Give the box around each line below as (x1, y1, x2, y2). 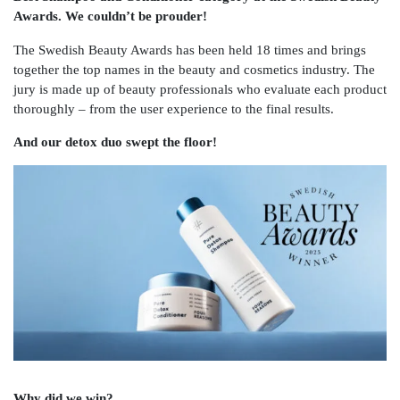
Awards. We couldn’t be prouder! (13, 8, 207, 24)
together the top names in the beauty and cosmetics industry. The (13, 61, 375, 77)
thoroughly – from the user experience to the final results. (13, 100, 334, 116)
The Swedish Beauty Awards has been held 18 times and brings (13, 41, 366, 57)
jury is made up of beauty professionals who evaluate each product (13, 80, 387, 96)
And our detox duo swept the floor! (13, 133, 217, 149)
